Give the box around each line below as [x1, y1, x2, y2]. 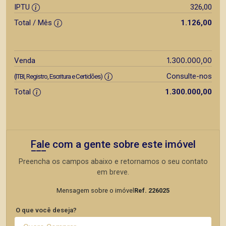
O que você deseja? [16, 206, 77, 214]
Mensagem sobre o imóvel [56, 186, 134, 194]
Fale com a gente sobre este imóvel [30, 138, 196, 150]
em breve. [97, 167, 129, 177]
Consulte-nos [166, 71, 212, 81]
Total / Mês [14, 18, 54, 27]
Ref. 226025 [134, 186, 169, 194]
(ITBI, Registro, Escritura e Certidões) [14, 72, 102, 80]
